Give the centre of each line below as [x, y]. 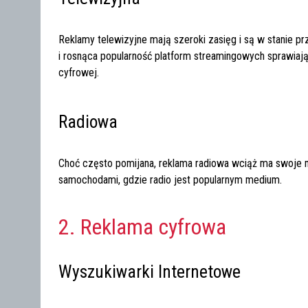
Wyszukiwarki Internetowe [150, 271]
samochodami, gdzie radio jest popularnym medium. [170, 179]
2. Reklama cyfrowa [143, 227]
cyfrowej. [79, 72]
